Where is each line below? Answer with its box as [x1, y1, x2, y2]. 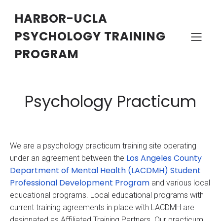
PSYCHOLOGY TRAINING [15, 28, 166, 44]
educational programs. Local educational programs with [10, 190, 204, 200]
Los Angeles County [126, 152, 202, 164]
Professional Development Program [10, 177, 151, 188]
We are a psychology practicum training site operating [10, 141, 196, 150]
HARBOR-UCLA [15, 10, 108, 27]
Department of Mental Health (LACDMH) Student [10, 165, 201, 176]
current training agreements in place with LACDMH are [10, 203, 194, 212]
